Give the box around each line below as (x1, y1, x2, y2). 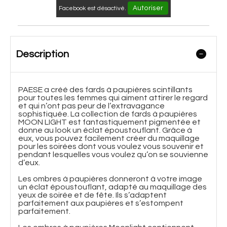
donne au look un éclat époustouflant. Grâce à (18, 126, 192, 134)
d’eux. (18, 158, 40, 167)
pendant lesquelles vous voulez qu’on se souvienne (18, 150, 208, 159)
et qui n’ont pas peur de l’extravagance (18, 101, 165, 110)
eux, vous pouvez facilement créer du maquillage (18, 134, 200, 142)
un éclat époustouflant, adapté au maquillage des (18, 182, 207, 191)
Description (16, 49, 69, 59)
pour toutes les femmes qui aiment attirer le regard (18, 93, 208, 102)
